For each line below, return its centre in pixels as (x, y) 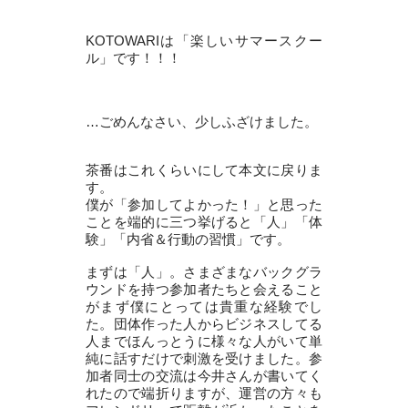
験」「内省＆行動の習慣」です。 (188, 239)
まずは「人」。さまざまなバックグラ (204, 271)
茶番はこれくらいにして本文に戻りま (204, 169)
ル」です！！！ (133, 57)
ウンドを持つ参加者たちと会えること (204, 289)
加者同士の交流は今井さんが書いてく (204, 375)
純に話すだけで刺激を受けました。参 (204, 358)
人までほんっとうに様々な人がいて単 (204, 341)
